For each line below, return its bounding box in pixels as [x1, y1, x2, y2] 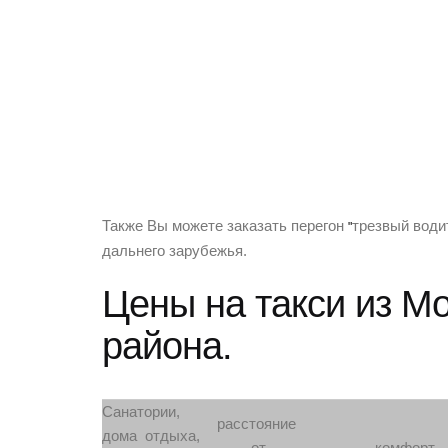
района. [102, 324, 232, 367]
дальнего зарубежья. [102, 243, 247, 259]
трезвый [352, 218, 409, 234]
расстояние [213, 416, 296, 432]
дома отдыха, [102, 428, 200, 444]
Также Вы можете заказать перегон [102, 218, 348, 234]
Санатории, [102, 404, 180, 420]
